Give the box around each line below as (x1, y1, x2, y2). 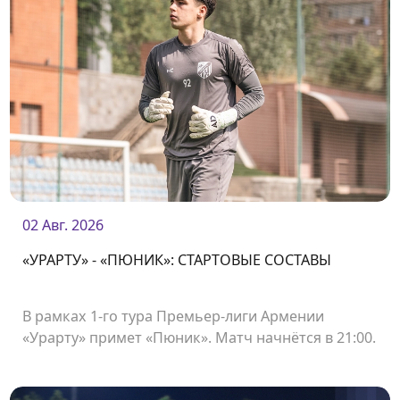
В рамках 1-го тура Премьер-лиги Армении (22, 305, 325, 326)
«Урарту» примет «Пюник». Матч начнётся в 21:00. (22, 327, 377, 347)
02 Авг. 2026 (22, 215, 104, 236)
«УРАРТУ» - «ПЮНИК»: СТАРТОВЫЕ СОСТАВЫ (22, 249, 332, 270)
